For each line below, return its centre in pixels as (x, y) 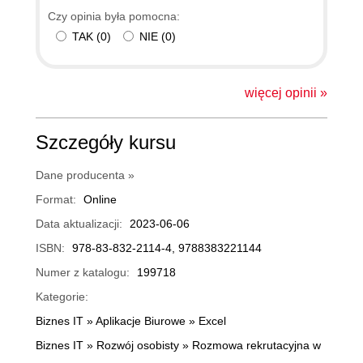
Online (100, 199)
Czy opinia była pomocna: (114, 16)
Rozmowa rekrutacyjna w (256, 345)
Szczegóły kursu (106, 142)
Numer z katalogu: (83, 272)
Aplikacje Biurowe (141, 320)
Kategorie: (62, 296)
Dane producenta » (85, 175)
